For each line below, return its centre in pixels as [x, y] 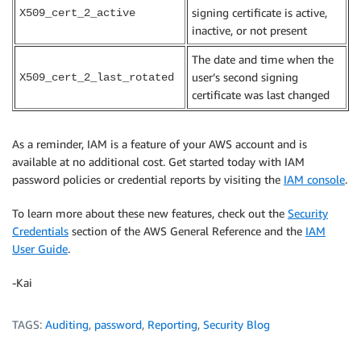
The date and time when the [263, 60]
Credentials [40, 231]
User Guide [40, 249]
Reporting [172, 325]
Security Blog [237, 325]
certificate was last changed [261, 95]
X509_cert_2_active [77, 13]
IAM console [314, 180]
